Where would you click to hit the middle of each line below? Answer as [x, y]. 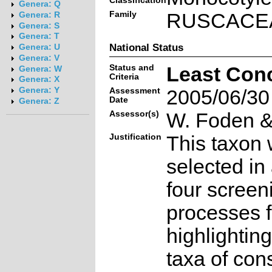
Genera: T [39, 36]
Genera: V [39, 58]
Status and [131, 67]
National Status [146, 47]
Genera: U [39, 47]
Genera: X [39, 80]
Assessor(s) [134, 114]
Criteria [124, 76]
